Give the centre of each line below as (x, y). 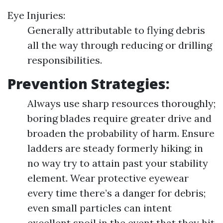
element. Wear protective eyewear (108, 178)
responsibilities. (65, 60)
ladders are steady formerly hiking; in (115, 148)
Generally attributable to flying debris (116, 30)
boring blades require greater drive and (119, 118)
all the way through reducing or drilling (120, 45)
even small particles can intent (100, 208)
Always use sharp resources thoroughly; (121, 103)
